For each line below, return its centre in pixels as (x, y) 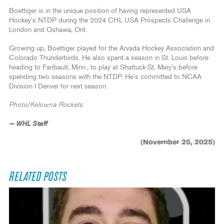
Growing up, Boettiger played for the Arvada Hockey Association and (111, 48)
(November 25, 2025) (178, 142)
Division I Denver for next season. (58, 86)
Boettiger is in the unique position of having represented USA (100, 11)
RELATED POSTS (38, 177)
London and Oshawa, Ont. (48, 30)
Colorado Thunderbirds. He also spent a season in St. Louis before (109, 58)
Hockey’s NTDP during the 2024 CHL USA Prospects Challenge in (109, 20)
